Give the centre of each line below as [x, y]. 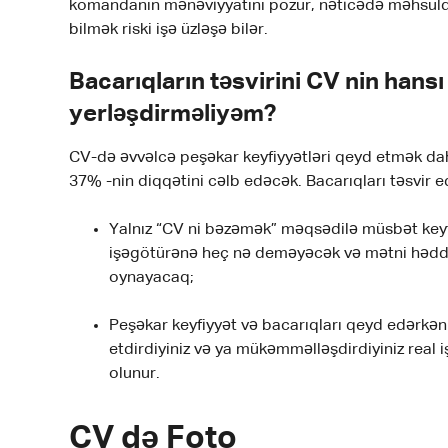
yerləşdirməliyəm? [173, 114]
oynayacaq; [152, 278]
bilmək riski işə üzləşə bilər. [169, 30]
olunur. [135, 374]
